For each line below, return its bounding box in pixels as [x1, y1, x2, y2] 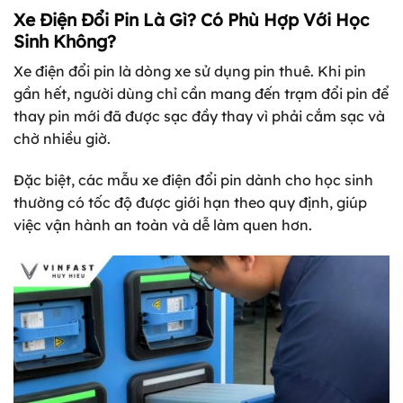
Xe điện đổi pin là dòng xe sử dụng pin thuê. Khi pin [13, 62, 366, 81]
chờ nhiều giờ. [13, 130, 111, 148]
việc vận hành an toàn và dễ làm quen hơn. [13, 216, 312, 235]
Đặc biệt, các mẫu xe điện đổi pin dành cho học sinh [13, 171, 373, 190]
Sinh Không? [13, 30, 116, 52]
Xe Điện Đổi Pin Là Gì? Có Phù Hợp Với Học [13, 8, 369, 31]
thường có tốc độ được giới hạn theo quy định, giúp [13, 193, 367, 212]
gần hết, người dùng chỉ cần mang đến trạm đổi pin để [13, 85, 389, 103]
